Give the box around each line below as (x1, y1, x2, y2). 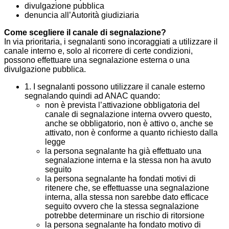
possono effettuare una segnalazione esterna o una (4, 56, 190, 65)
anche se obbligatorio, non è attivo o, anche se (45, 119, 213, 128)
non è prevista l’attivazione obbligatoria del (45, 101, 200, 110)
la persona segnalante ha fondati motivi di (45, 174, 196, 184)
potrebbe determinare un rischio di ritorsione (45, 211, 204, 220)
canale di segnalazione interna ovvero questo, (45, 110, 212, 119)
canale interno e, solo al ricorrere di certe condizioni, (4, 47, 193, 56)
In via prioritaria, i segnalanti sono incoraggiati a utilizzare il (4, 37, 218, 47)
